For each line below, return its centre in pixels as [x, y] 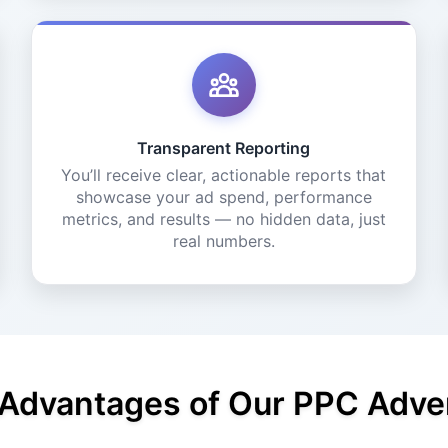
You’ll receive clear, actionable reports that [224, 175]
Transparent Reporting [224, 148]
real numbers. [223, 241]
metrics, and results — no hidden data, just [223, 219]
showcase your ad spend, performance [223, 197]
